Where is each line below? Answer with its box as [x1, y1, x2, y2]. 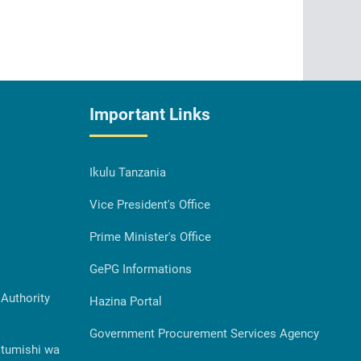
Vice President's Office [89, 197, 210, 212]
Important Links [89, 104, 210, 124]
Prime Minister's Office [89, 229, 211, 244]
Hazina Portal [89, 293, 162, 309]
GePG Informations [89, 261, 192, 276]
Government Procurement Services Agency [89, 326, 319, 341]
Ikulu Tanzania [89, 164, 166, 180]
